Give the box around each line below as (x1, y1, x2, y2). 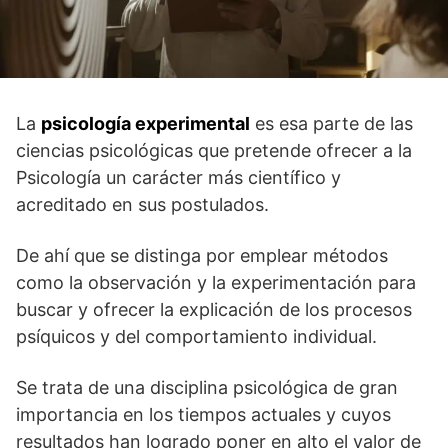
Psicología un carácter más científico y (16, 166, 341, 188)
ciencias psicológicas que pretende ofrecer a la (16, 139, 412, 161)
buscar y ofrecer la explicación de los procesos (16, 298, 412, 320)
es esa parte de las (250, 112, 413, 134)
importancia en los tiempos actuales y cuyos (16, 403, 391, 425)
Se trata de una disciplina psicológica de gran (16, 376, 398, 398)
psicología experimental (41, 112, 250, 134)
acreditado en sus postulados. (16, 193, 269, 215)
